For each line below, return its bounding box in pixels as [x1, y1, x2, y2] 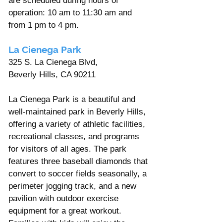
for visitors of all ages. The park [8, 144, 129, 154]
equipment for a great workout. [8, 206, 121, 216]
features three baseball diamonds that [8, 156, 150, 166]
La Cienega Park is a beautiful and [8, 94, 138, 104]
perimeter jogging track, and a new [8, 181, 139, 191]
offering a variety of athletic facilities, [8, 119, 148, 129]
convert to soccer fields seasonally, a [8, 168, 149, 178]
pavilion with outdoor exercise [8, 193, 121, 203]
